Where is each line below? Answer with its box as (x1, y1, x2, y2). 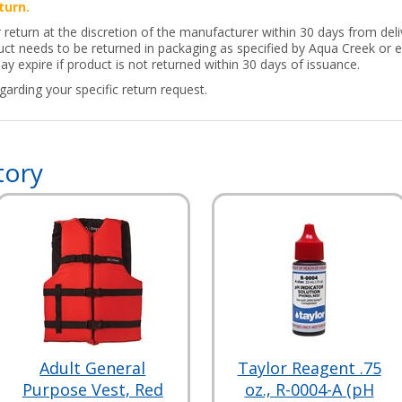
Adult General (39, 356, 146, 379)
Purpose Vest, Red (22, 378, 163, 400)
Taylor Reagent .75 (237, 356, 381, 379)
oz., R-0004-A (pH (244, 378, 374, 400)
